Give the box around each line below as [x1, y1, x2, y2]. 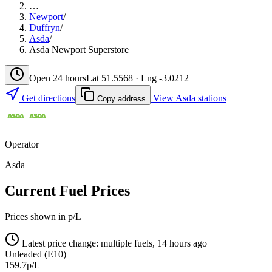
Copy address [95, 93, 146, 103]
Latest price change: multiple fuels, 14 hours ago [19, 237, 207, 248]
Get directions [19, 92, 75, 103]
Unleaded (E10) [5, 248, 66, 259]
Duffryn [29, 22, 60, 33]
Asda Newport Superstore [29, 44, 129, 55]
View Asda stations [151, 92, 226, 103]
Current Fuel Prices [5, 182, 130, 199]
